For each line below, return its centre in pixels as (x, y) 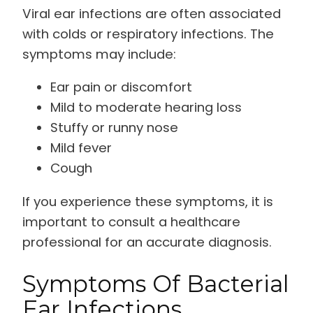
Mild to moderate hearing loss (146, 108)
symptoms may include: (99, 54)
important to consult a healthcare (131, 221)
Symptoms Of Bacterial (156, 284)
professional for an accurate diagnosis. (147, 242)
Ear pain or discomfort (121, 87)
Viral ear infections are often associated (152, 13)
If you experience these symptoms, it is (148, 201)
